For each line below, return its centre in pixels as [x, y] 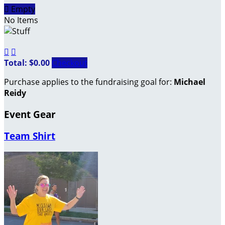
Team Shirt [30, 136]
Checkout [70, 63]
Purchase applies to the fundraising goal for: [89, 82]
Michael [190, 82]
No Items [21, 20]
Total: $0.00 [28, 63]
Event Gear [30, 114]
